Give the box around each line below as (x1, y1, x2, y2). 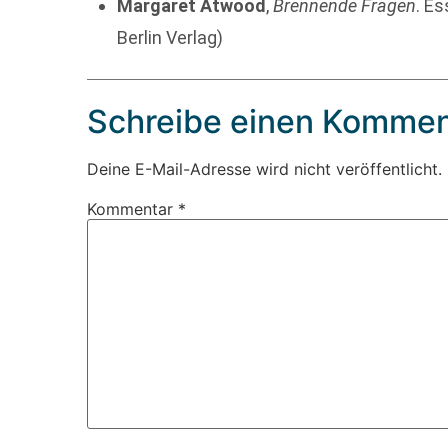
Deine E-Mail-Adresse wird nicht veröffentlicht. (87, 158, 443, 179)
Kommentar (87, 198, 179, 219)
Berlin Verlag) (117, 26, 224, 48)
